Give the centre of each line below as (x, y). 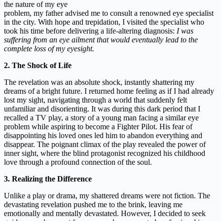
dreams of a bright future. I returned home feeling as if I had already (109, 91)
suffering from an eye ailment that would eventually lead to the (101, 40)
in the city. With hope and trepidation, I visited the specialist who (104, 22)
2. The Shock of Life (38, 66)
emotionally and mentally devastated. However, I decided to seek (105, 214)
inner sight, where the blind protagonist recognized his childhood (105, 153)
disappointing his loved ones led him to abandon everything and (103, 136)
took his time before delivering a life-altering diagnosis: (90, 31)
